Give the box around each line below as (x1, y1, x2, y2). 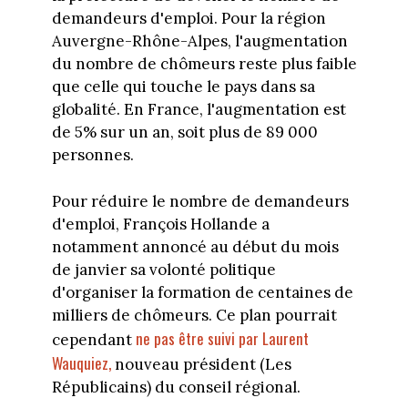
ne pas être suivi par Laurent (131, 326, 309, 350)
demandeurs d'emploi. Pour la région (51, 8, 326, 29)
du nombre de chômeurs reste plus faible (51, 54, 357, 75)
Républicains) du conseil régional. (51, 376, 301, 397)
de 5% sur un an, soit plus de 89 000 (51, 122, 318, 143)
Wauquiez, (51, 351, 111, 374)
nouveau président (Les (110, 353, 291, 374)
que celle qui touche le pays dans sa (51, 76, 315, 97)
